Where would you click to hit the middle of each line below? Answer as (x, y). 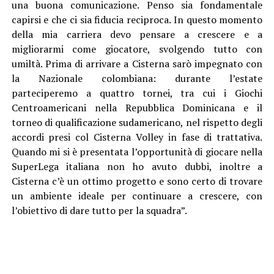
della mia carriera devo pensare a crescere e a (137, 34)
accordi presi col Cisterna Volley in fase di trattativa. (137, 137)
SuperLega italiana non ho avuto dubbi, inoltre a (137, 166)
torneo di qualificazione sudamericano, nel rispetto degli (137, 122)
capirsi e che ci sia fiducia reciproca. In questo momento (137, 19)
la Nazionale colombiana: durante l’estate (137, 78)
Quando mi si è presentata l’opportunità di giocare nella (137, 151)
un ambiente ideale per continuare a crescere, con (137, 195)
